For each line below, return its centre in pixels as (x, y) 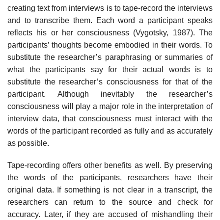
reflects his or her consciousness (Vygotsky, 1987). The (110, 32)
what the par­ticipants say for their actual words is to (110, 69)
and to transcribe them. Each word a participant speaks (110, 20)
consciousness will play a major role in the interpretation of (110, 106)
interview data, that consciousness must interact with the (110, 118)
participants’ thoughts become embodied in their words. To (110, 45)
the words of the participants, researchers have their (110, 178)
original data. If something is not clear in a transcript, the (110, 190)
